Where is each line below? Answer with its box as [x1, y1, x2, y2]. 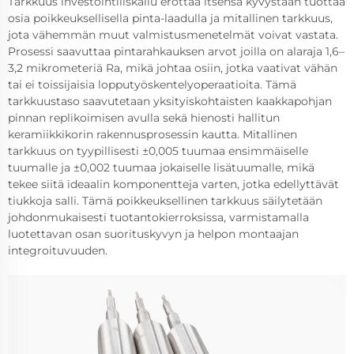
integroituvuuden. [8, 243, 107, 258]
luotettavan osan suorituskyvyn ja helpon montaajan [8, 226, 299, 241]
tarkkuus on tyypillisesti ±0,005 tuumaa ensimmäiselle [8, 143, 308, 158]
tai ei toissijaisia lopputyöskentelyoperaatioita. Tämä [8, 77, 296, 92]
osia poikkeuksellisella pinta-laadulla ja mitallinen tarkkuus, [8, 10, 333, 25]
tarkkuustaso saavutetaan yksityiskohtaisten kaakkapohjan [8, 93, 332, 108]
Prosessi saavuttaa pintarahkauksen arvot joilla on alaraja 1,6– [8, 43, 345, 58]
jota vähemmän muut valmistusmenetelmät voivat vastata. [8, 27, 338, 42]
